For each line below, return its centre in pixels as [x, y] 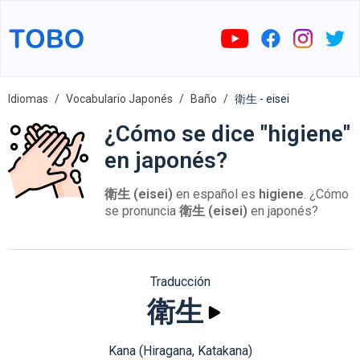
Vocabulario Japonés [119, 99]
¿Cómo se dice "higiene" [227, 134]
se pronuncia [142, 211]
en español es [216, 194]
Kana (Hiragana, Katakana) [180, 351]
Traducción [180, 282]
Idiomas [28, 99]
